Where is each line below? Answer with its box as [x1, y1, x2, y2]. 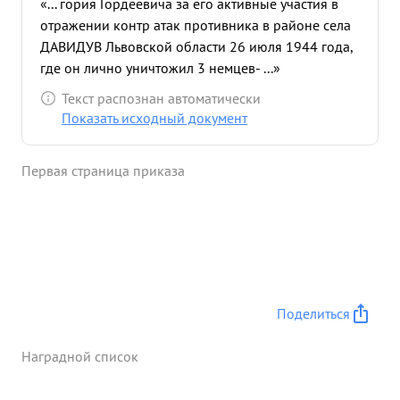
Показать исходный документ [62, 109, 247, 127]
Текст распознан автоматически [62, 89, 261, 107]
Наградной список [21, 347, 138, 365]
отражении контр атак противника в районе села [40, 16, 351, 34]
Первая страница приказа [21, 162, 185, 179]
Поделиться [277, 304, 350, 322]
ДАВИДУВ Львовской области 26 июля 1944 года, [40, 37, 353, 55]
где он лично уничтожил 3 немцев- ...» [40, 59, 280, 77]
